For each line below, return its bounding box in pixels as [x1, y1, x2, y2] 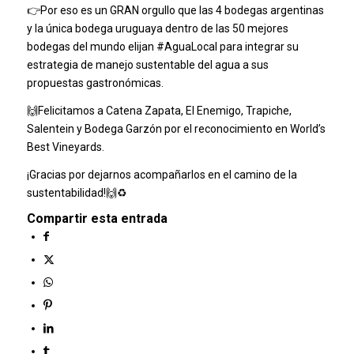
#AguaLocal [156, 40, 217, 54]
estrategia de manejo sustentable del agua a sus [26, 58, 269, 72]
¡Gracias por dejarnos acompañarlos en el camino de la [26, 168, 297, 182]
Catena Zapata [105, 104, 181, 118]
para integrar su [217, 40, 299, 54]
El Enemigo [185, 104, 241, 118]
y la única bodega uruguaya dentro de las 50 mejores [26, 22, 288, 36]
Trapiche [245, 104, 289, 118]
